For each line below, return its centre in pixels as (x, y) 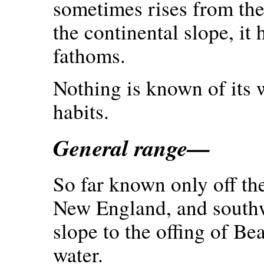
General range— (132, 147)
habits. (81, 111)
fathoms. (89, 55)
